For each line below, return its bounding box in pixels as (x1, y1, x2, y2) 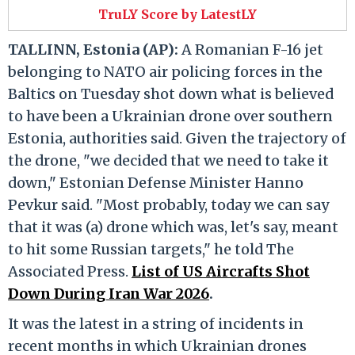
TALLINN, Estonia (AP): (8, 40, 178, 59)
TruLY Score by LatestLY (98, 6, 257, 22)
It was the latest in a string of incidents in (8, 314, 303, 333)
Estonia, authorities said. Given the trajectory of (8, 128, 346, 147)
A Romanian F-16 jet (178, 40, 323, 59)
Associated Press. (8, 261, 132, 281)
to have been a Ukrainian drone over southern (8, 106, 333, 125)
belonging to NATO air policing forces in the (8, 62, 323, 81)
